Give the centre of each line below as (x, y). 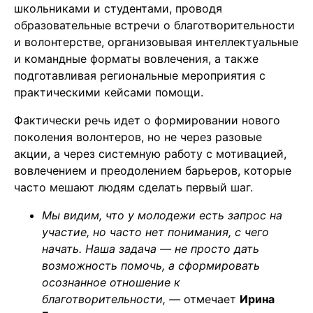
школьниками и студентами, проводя (118, 9)
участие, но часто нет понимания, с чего (155, 232)
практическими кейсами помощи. (109, 93)
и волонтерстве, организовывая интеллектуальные (156, 42)
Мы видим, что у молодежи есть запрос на (162, 216)
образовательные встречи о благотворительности (154, 26)
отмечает (212, 299)
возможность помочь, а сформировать (151, 266)
